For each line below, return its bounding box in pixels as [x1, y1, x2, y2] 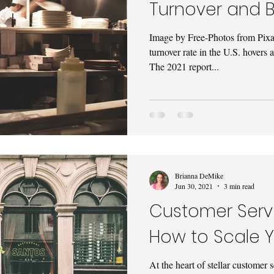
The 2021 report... [149, 59, 219, 73]
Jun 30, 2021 [175, 181, 213, 191]
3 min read [224, 181, 254, 191]
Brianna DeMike [175, 170, 223, 180]
